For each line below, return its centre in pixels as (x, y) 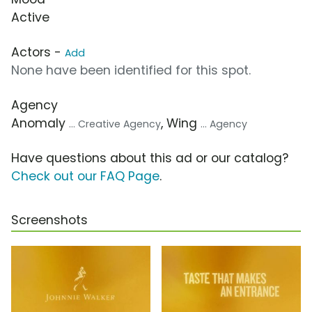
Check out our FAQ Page (85, 177)
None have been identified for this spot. (131, 71)
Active (30, 18)
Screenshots (49, 220)
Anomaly (40, 124)
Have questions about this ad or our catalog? (150, 158)
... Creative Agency (115, 124)
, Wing (181, 124)
